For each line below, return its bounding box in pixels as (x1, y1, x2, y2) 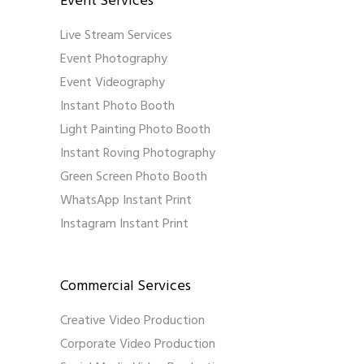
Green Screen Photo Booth (60, 167, 207, 188)
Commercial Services (60, 275, 191, 299)
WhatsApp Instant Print (60, 190, 192, 212)
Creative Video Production (60, 310, 205, 332)
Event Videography (60, 72, 165, 94)
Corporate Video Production (60, 334, 215, 356)
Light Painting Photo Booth (60, 119, 210, 141)
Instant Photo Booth (60, 96, 175, 118)
